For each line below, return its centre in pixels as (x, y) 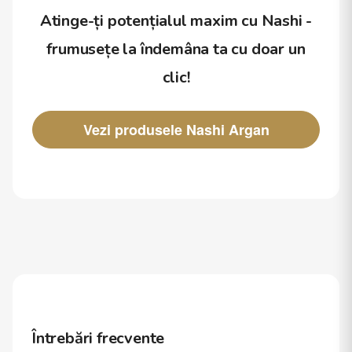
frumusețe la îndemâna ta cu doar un (176, 49)
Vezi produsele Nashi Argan (176, 129)
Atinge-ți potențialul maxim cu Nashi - (176, 21)
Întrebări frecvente (98, 338)
